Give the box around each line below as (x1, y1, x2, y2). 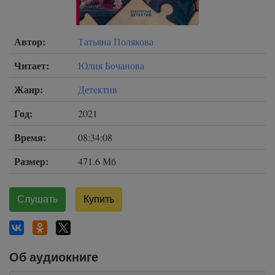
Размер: (14, 154, 48, 168)
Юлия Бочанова (78, 59, 144, 72)
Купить (83, 193, 114, 205)
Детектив (78, 83, 117, 96)
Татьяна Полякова (78, 35, 153, 48)
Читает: (14, 58, 49, 72)
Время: (14, 130, 46, 144)
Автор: (14, 34, 45, 48)
